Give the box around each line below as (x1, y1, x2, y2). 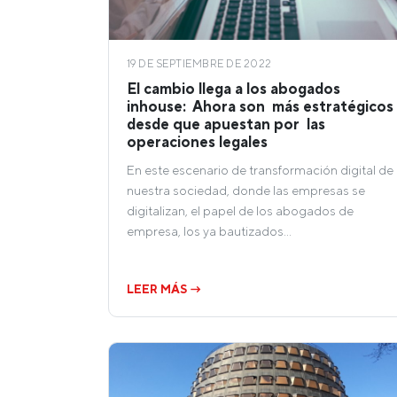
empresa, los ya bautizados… (127, 223, 292, 239)
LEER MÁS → (127, 281, 202, 296)
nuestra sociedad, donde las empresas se (127, 183, 365, 198)
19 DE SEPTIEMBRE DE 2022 (127, 58, 272, 71)
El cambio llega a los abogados (127, 80, 340, 98)
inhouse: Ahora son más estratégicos (127, 97, 393, 116)
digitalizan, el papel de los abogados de (127, 203, 354, 219)
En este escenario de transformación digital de (127, 162, 393, 178)
